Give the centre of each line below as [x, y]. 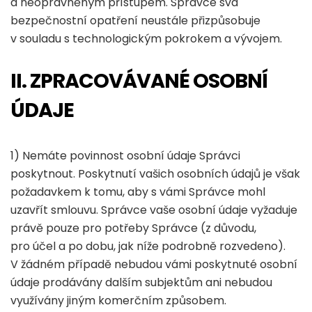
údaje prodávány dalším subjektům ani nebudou [141, 282]
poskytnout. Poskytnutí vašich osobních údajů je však [155, 174]
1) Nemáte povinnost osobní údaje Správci [125, 156]
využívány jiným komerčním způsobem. [118, 301]
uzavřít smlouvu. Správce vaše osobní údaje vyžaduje [154, 210]
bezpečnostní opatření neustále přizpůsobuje [135, 21]
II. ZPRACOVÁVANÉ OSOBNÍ [139, 81]
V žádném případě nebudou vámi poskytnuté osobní [154, 264]
